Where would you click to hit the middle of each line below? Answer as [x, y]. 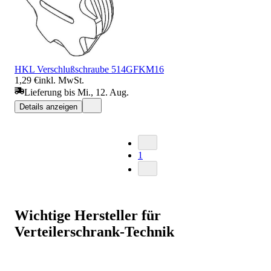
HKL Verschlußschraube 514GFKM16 [89, 69]
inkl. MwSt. [61, 80]
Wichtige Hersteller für [88, 215]
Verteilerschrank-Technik [94, 231]
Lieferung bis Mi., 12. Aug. [77, 92]
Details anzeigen [48, 106]
